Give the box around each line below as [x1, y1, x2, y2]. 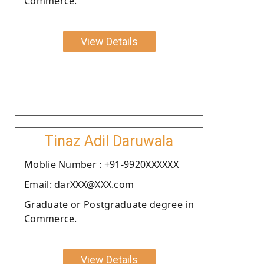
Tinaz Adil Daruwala [45, 132, 173, 150]
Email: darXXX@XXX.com [24, 177, 134, 191]
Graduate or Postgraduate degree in [24, 197, 194, 211]
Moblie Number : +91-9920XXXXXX [24, 157, 179, 171]
